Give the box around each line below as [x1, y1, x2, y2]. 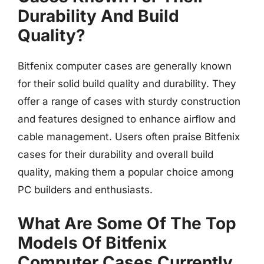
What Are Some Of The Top [18, 213, 236, 233]
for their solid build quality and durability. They [18, 78, 236, 90]
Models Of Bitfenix [18, 232, 167, 253]
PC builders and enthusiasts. [18, 184, 153, 196]
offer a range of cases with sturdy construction [18, 95, 240, 107]
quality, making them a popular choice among [18, 166, 233, 178]
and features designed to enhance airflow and [18, 113, 236, 125]
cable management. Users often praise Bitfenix [18, 131, 240, 143]
